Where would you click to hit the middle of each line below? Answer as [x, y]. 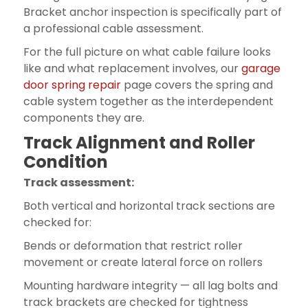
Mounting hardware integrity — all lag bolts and [150, 285]
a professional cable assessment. [113, 28]
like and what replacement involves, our [132, 68]
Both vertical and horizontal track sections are [149, 206]
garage [261, 68]
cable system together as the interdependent [148, 101]
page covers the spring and [197, 85]
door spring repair [72, 85]
